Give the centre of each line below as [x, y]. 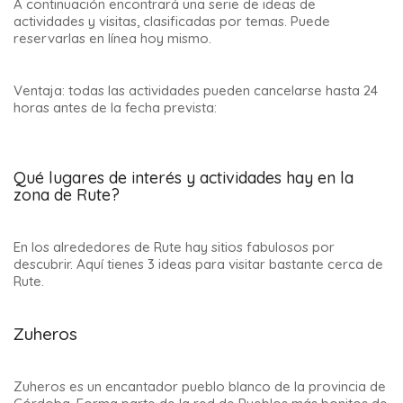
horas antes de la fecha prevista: [115, 108]
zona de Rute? [67, 195]
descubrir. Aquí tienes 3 [86, 264]
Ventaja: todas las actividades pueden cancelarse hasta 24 [196, 91]
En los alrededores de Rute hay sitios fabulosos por [174, 247]
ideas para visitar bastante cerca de [271, 264]
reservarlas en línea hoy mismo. [112, 39]
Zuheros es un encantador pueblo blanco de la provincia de [200, 387]
